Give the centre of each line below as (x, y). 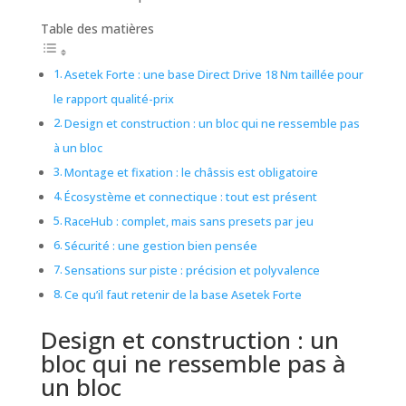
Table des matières (97, 29)
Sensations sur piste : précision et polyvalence (193, 271)
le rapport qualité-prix (113, 100)
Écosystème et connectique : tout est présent (191, 198)
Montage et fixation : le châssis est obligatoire (192, 173)
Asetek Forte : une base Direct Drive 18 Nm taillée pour (214, 75)
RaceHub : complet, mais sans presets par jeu (189, 222)
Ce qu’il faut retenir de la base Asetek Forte (184, 295)
